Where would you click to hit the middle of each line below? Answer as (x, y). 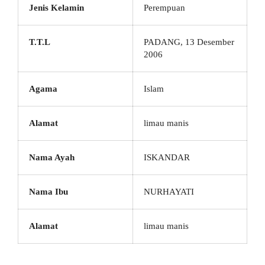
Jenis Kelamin (56, 8)
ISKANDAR (167, 157)
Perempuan (164, 8)
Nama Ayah (52, 157)
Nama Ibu (49, 192)
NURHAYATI (169, 192)
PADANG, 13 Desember (189, 42)
